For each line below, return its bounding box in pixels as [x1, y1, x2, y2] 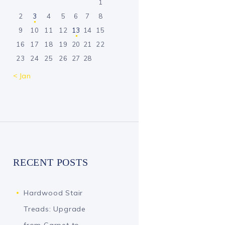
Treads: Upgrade [24, 204, 86, 213]
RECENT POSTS [13, 157, 88, 168]
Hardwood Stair [24, 188, 83, 197]
